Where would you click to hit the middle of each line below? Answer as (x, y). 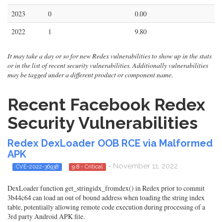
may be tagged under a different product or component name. (90, 75)
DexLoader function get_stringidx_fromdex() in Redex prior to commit (106, 188)
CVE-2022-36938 (37, 166)
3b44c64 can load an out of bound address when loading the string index (106, 198)
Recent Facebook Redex (106, 105)
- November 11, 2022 (142, 166)
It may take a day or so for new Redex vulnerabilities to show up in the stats (110, 56)
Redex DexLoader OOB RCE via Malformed (110, 143)
